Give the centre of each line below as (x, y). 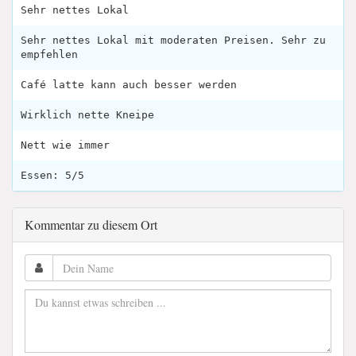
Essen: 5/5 (52, 176)
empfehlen (49, 55)
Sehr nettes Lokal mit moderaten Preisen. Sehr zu (173, 41)
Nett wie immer (65, 145)
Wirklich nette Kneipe (87, 115)
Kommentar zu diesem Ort (91, 225)
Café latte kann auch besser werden (129, 85)
